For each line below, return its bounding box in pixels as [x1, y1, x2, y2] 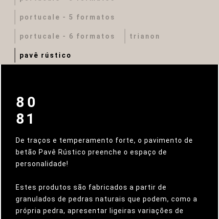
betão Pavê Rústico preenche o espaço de [16, 148, 167, 156]
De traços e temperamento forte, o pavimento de [16, 136, 193, 144]
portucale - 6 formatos [20, 32, 115, 40]
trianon [130, 32, 160, 40]
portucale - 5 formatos [20, 13, 115, 21]
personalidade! [16, 160, 68, 168]
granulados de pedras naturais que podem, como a [16, 195, 197, 203]
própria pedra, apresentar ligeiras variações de [16, 207, 184, 215]
